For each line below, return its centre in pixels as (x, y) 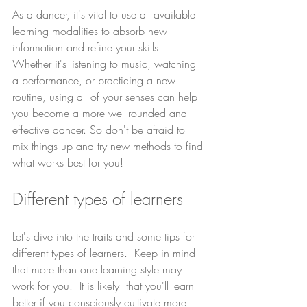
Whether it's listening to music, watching (106, 64)
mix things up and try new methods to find (109, 146)
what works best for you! (68, 162)
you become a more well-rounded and (101, 113)
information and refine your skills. (89, 47)
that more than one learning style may (99, 269)
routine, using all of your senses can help (107, 97)
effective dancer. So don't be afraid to (100, 130)
